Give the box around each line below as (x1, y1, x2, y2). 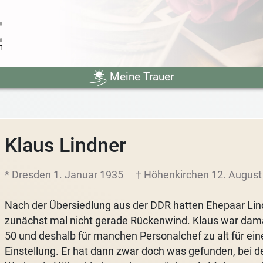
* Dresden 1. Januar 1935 (4, 168, 126, 181)
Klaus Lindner (4, 133, 126, 157)
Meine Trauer (107, 70, 174, 84)
